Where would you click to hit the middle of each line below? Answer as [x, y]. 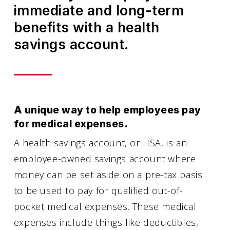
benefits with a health [87, 27]
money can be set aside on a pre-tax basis [108, 175]
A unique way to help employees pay [107, 110]
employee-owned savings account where [105, 159]
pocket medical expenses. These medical [105, 207]
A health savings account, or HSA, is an [100, 143]
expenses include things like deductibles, [106, 223]
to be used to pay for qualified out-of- [98, 191]
